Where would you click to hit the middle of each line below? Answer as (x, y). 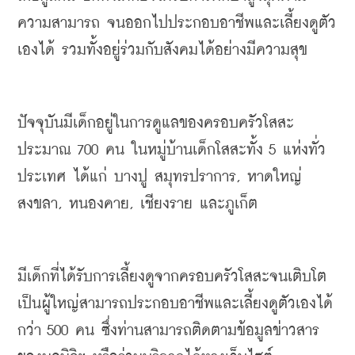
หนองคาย (99, 204)
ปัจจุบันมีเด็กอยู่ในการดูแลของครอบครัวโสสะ (156, 123)
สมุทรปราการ (195, 177)
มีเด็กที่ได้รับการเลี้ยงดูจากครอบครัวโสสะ (143, 277)
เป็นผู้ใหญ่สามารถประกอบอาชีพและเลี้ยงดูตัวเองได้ (175, 304)
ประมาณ (44, 150)
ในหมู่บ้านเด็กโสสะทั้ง (197, 150)
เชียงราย (166, 204)
